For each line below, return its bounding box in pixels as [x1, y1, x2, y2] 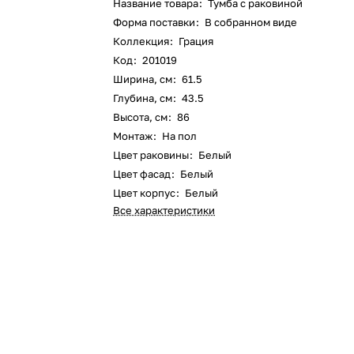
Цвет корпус [113, 186, 176, 199]
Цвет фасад [113, 168, 171, 180]
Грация [179, 35, 214, 47]
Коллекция [113, 35, 172, 47]
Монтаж [113, 130, 153, 142]
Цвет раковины [113, 149, 190, 161]
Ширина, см [113, 73, 173, 85]
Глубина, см [113, 92, 173, 104]
